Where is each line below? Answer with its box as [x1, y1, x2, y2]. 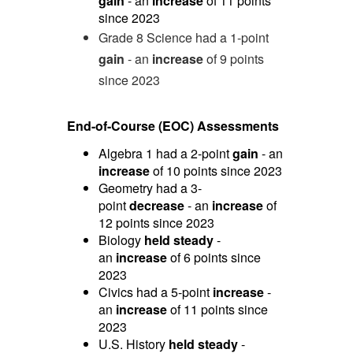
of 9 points [203, 50, 264, 69]
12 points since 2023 [98, 213, 214, 232]
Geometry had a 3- [98, 178, 202, 197]
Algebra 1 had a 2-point [98, 143, 232, 162]
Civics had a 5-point [98, 282, 213, 301]
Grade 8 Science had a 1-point [98, 28, 269, 47]
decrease [125, 195, 184, 214]
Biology [98, 230, 144, 249]
